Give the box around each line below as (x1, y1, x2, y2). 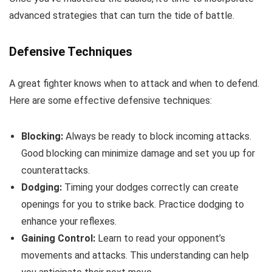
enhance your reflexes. (21, 215, 117, 227)
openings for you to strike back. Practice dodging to (21, 198, 244, 210)
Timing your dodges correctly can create (62, 181, 239, 193)
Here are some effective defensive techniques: (9, 94, 212, 106)
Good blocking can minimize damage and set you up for (21, 147, 255, 159)
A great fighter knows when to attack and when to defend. (9, 77, 259, 89)
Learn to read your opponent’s (95, 232, 225, 244)
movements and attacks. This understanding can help (21, 249, 249, 261)
